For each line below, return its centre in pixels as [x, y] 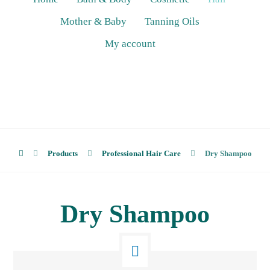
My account [130, 44]
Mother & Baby [93, 22]
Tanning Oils [172, 22]
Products [62, 154]
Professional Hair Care [141, 154]
